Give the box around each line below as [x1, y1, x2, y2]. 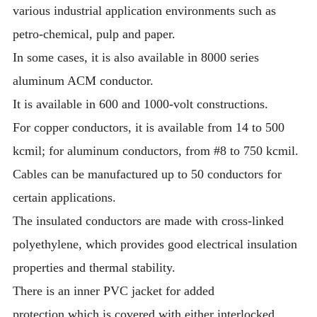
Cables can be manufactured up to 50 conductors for [13, 166, 282, 181]
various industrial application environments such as [13, 3, 277, 18]
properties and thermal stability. [13, 260, 176, 275]
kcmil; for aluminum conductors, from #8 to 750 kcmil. [13, 143, 299, 158]
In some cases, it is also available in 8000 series [13, 50, 260, 64]
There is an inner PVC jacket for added [13, 283, 215, 298]
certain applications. [13, 190, 117, 204]
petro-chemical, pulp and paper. [13, 26, 176, 41]
